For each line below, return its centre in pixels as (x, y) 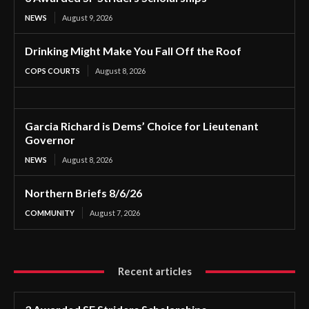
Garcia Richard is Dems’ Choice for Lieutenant (142, 126)
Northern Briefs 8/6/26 (83, 193)
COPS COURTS (52, 71)
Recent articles (154, 271)
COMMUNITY (50, 213)
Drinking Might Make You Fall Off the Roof (133, 51)
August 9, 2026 (87, 18)
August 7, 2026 (115, 213)
